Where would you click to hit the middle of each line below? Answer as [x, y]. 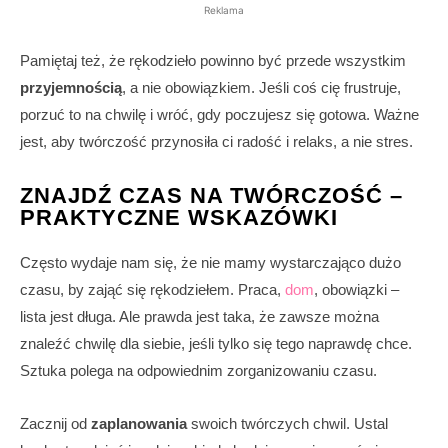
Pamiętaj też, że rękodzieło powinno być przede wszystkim [213, 61]
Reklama [224, 10]
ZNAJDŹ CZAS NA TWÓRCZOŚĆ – [211, 196]
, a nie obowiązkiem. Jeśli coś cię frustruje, [261, 88]
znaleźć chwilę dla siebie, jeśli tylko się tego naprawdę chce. [216, 344]
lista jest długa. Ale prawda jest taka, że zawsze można [199, 317]
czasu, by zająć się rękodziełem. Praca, [152, 290]
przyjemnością [71, 88]
